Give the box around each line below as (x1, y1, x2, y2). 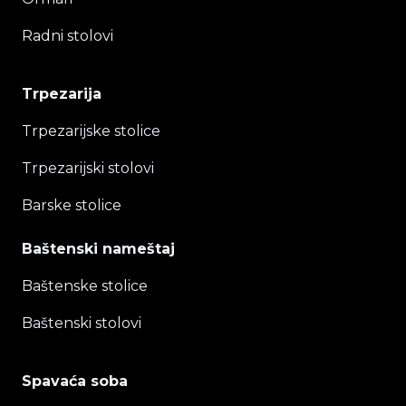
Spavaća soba (22, 372, 128, 391)
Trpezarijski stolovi (22, 159, 154, 178)
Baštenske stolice (22, 277, 148, 295)
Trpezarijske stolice (22, 122, 160, 140)
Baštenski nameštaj (22, 240, 175, 258)
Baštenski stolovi (22, 314, 141, 333)
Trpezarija (22, 85, 101, 103)
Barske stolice (22, 197, 121, 215)
